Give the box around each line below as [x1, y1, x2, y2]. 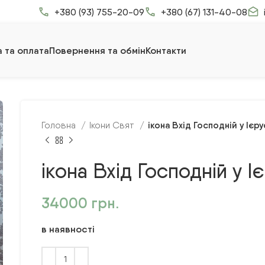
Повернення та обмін [49, 44, 146, 56]
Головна [41, 120, 79, 131]
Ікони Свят [89, 120, 137, 131]
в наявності [41, 224, 95, 235]
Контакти [146, 44, 186, 56]
